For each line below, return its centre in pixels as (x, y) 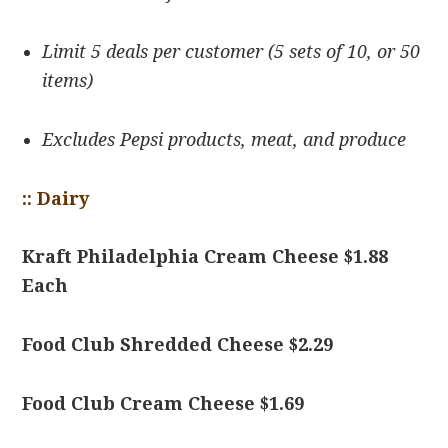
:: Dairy (56, 198)
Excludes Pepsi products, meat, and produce (224, 139)
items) (68, 80)
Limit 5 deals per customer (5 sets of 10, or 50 (231, 51)
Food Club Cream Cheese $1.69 (163, 403)
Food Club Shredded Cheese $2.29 (178, 344)
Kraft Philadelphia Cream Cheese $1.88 (205, 256)
